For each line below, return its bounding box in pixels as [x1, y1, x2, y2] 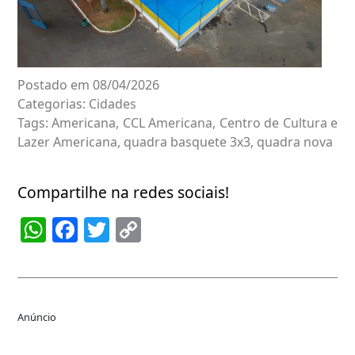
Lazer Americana [17, 132, 117, 151]
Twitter [109, 212, 193, 246]
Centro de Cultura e [219, 113, 338, 132]
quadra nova [257, 132, 333, 151]
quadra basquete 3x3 [124, 132, 250, 151]
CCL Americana [122, 113, 213, 132]
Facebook [78, 212, 191, 246]
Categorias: [17, 94, 89, 113]
